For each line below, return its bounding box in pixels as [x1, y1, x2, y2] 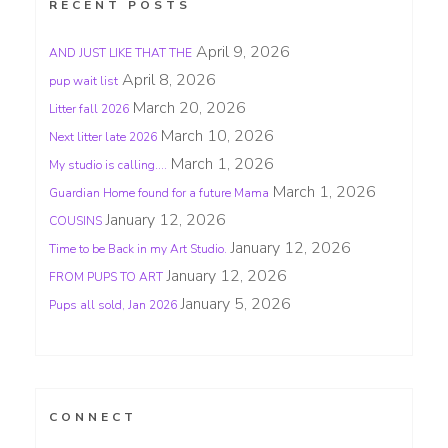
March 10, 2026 [161, 124, 274, 147]
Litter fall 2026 [49, 100, 129, 117]
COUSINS [49, 212, 102, 229]
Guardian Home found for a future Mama [49, 184, 269, 201]
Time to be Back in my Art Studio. [49, 240, 227, 257]
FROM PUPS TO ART [49, 268, 163, 285]
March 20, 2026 [133, 96, 246, 119]
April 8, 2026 [122, 68, 216, 91]
